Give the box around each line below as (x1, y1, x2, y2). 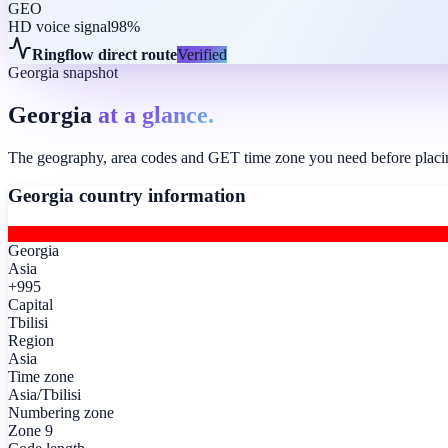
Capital (8, 296, 53, 314)
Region (8, 332, 54, 350)
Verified (177, 45, 227, 63)
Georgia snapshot (8, 63, 118, 81)
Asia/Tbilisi (8, 386, 81, 404)
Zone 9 (8, 422, 53, 440)
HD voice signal (8, 17, 111, 35)
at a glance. (98, 101, 214, 128)
